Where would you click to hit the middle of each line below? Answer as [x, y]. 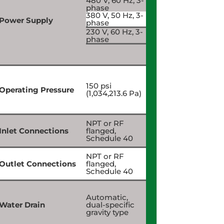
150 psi [98, 85]
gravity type [107, 212]
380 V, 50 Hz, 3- [114, 15]
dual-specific [110, 204]
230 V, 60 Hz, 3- [114, 31]
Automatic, [107, 197]
